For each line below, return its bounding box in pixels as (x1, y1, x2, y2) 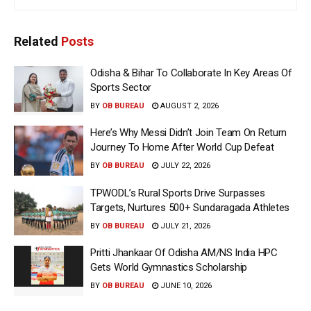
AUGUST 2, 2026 (158, 101, 219, 110)
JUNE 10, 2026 (158, 281, 212, 291)
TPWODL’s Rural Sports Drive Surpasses (90, 186, 265, 199)
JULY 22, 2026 (158, 161, 210, 171)
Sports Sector (90, 81, 152, 94)
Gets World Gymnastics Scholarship (90, 261, 248, 274)
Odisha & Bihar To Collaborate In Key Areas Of (90, 66, 292, 79)
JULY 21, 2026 (158, 221, 210, 230)
